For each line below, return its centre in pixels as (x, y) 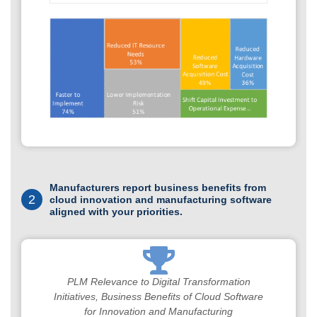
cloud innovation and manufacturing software (161, 199)
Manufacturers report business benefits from (158, 187)
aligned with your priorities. (116, 211)
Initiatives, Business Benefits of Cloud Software (158, 296)
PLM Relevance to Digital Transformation (158, 281)
